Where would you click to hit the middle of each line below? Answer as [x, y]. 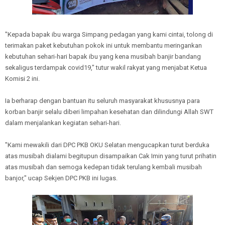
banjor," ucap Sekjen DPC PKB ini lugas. [61, 178]
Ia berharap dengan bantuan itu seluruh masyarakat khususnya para [102, 101]
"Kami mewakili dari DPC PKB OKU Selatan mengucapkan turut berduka [107, 145]
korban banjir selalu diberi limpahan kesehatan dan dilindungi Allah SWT [109, 112]
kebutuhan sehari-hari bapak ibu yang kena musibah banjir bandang [103, 57]
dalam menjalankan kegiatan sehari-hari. [63, 123]
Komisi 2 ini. [22, 79]
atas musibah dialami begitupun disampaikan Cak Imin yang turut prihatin [111, 156]
